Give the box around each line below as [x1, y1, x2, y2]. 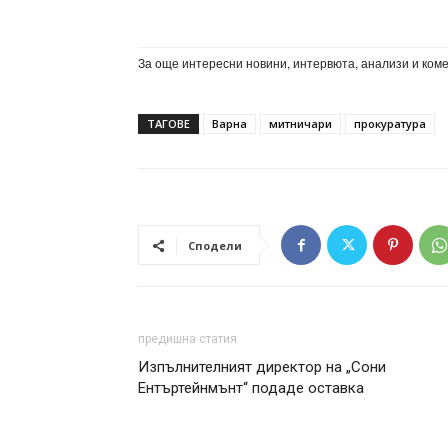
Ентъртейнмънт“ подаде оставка [138, 379, 364, 398]
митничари [269, 116, 332, 132]
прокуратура [354, 116, 426, 132]
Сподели [188, 238, 242, 254]
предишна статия [138, 332, 237, 347]
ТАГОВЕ [147, 116, 190, 132]
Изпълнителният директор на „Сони [138, 358, 386, 377]
